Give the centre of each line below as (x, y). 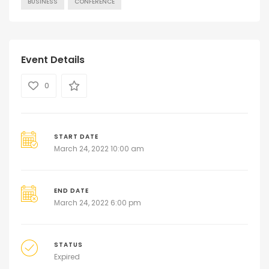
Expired (67, 256)
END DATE (71, 190)
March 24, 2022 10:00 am (99, 148)
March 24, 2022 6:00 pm (97, 202)
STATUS (68, 244)
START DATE (76, 136)
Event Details (53, 59)
